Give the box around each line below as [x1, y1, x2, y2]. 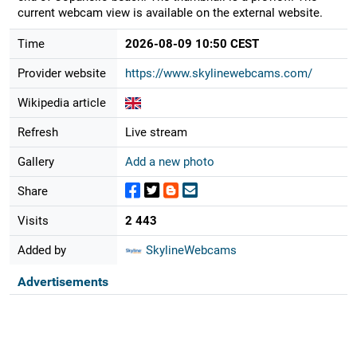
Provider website [17, 65, 106, 80]
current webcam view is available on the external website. [17, 5, 323, 20]
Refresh [17, 124, 58, 139]
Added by [17, 242, 66, 257]
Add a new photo [124, 154, 214, 169]
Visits [17, 213, 49, 228]
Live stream [124, 124, 187, 139]
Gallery [17, 154, 54, 169]
